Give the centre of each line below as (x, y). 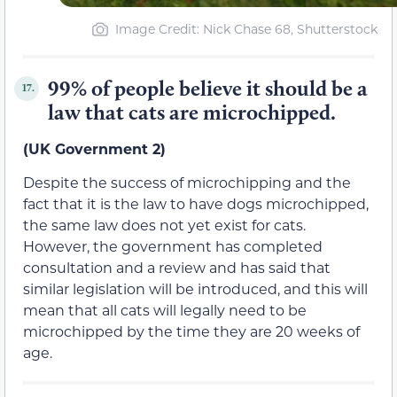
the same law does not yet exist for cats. (164, 224)
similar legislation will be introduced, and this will (195, 288)
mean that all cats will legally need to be (165, 309)
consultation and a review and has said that (177, 267)
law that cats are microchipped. (192, 112)
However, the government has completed (173, 245)
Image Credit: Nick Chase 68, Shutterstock (246, 28)
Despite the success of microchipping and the (187, 182)
